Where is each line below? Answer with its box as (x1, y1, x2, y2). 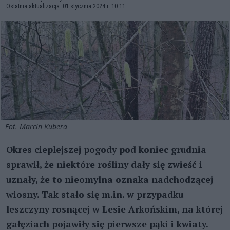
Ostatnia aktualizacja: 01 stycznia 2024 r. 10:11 (6, 3, 125, 10)
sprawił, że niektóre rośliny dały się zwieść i (6, 158, 202, 170)
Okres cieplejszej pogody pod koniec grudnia (6, 143, 206, 156)
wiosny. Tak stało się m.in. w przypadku (6, 188, 183, 200)
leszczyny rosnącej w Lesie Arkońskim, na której (6, 203, 223, 215)
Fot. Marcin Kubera (5, 121, 69, 131)
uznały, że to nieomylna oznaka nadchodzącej (6, 173, 213, 185)
